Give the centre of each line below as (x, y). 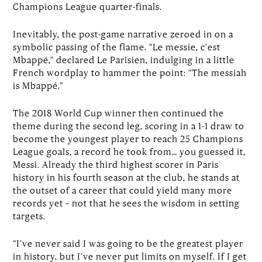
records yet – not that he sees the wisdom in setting (127, 203)
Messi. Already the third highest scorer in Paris (116, 165)
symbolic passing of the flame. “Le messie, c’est (117, 47)
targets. (30, 216)
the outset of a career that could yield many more (123, 190)
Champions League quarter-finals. (88, 7)
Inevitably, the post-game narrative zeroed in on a (123, 34)
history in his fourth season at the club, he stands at (127, 177)
